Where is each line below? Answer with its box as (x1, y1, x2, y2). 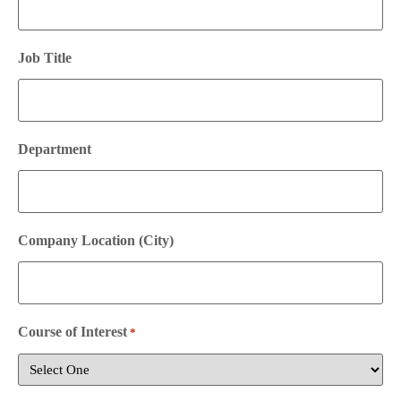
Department (18, 141, 91, 158)
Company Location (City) (18, 233, 174, 249)
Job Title (18, 50, 72, 66)
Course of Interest (18, 324, 127, 340)
